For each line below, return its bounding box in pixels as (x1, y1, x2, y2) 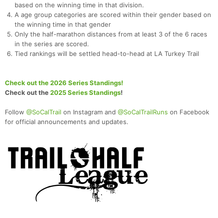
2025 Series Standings (50, 89, 121, 97)
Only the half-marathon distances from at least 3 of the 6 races (15, 30, 207, 38)
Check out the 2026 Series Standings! (5, 79, 123, 87)
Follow (5, 108, 26, 116)
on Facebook (168, 108, 209, 116)
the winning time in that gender (15, 20, 111, 29)
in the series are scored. (15, 40, 89, 48)
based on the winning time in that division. (15, 1, 144, 9)
